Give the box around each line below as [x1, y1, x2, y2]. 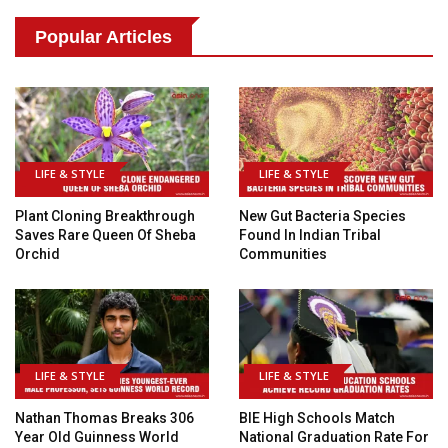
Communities [239, 245, 327, 262]
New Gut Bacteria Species [239, 207, 406, 224]
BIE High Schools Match [239, 409, 395, 426]
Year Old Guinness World [15, 428, 179, 445]
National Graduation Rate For [239, 428, 429, 445]
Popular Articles [35, 26, 172, 47]
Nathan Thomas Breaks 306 [15, 409, 194, 426]
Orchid [15, 245, 60, 262]
